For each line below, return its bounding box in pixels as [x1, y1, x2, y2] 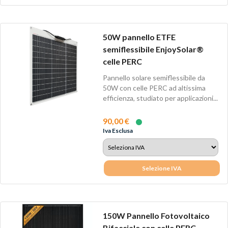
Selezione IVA [142, 164, 182, 172]
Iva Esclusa [102, 126, 133, 134]
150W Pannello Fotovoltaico [102, 211, 210, 221]
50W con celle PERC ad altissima [102, 83, 206, 92]
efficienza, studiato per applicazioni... [102, 93, 218, 102]
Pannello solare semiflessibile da [102, 73, 205, 82]
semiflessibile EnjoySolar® [102, 44, 204, 54]
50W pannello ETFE [102, 32, 176, 42]
